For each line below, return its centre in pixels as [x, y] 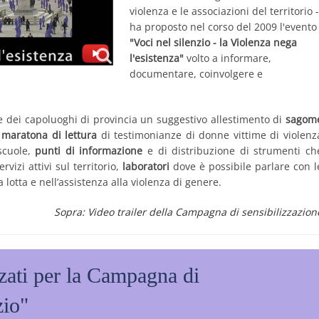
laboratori [146, 166]
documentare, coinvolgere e [196, 74]
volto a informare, [228, 58]
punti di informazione [89, 151]
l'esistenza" [157, 58]
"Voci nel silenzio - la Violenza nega [213, 42]
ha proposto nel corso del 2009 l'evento [223, 27]
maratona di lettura [49, 135]
